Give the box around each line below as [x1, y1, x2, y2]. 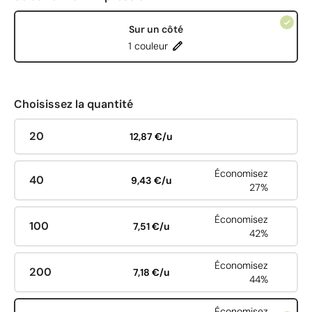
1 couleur [128, 39, 168, 52]
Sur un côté [129, 22, 183, 36]
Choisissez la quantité [14, 97, 133, 111]
